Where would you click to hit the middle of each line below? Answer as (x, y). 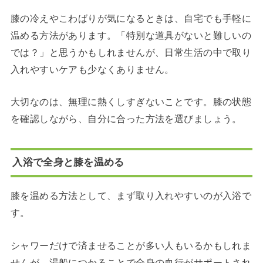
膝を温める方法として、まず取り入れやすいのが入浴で (131, 196)
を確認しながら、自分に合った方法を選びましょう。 (126, 119)
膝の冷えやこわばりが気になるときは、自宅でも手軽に (131, 18)
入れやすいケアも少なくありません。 (92, 69)
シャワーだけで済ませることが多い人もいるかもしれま (131, 245)
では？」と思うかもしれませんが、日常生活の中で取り (131, 52)
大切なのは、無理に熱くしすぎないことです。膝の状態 (131, 102)
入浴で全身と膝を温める (68, 162)
